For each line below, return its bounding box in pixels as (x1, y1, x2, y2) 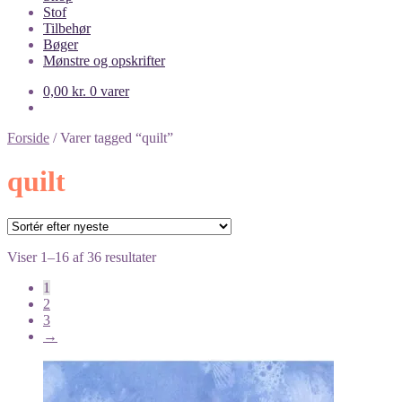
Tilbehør (43, 21, 91, 36)
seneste (155, 280, 196, 296)
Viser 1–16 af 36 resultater (7, 249, 156, 265)
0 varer (90, 83, 129, 99)
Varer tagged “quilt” (60, 130, 173, 145)
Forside (7, 130, 49, 145)
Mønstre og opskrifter (43, 53, 165, 68)
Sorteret (155, 248, 199, 264)
